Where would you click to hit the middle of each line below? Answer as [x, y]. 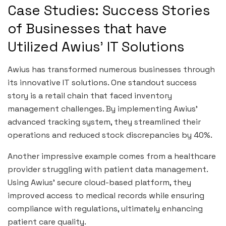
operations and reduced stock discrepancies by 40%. [110, 135]
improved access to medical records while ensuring [106, 195]
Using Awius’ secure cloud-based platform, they [99, 182]
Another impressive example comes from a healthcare [112, 156]
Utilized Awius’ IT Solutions [96, 47]
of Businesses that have [87, 29]
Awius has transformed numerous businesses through [111, 69]
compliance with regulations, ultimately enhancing [105, 208]
